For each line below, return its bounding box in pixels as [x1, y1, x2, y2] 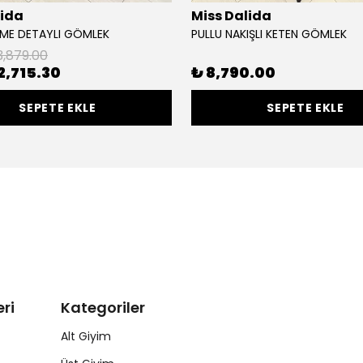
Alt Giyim [61, 328, 111, 345]
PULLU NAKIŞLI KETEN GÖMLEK [191, 26, 347, 42]
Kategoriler [61, 297, 145, 318]
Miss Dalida [191, 6, 271, 25]
